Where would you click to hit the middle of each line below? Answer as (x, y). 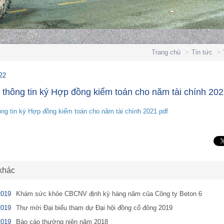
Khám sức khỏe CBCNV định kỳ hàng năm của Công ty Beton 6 (109, 194)
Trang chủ (166, 52)
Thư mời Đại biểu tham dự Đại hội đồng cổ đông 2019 (94, 208)
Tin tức (202, 52)
